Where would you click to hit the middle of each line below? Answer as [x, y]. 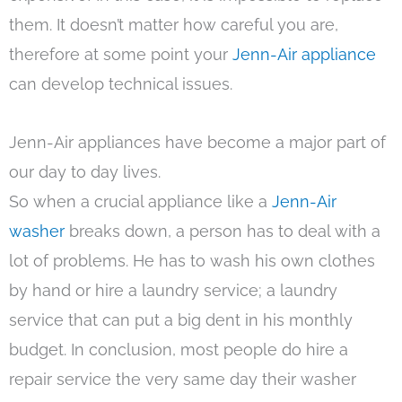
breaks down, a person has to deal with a [225, 231]
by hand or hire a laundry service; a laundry [173, 290]
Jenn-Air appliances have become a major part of [197, 142]
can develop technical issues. [121, 84]
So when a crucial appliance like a [140, 201]
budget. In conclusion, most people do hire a [179, 349]
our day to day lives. [85, 171]
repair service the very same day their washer [183, 379]
